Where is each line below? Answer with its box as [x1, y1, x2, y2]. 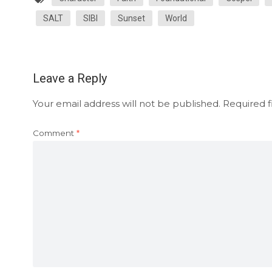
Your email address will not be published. [32, 97, 220, 109]
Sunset [117, 13, 145, 23]
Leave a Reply [32, 70, 107, 86]
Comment [32, 127, 76, 138]
